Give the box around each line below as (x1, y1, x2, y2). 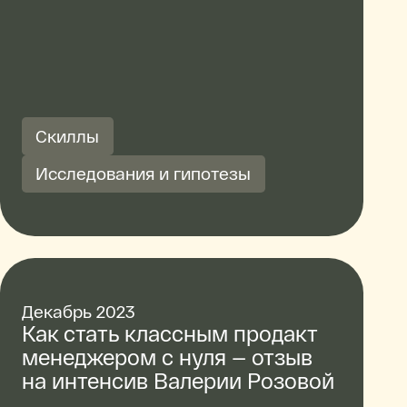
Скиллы (35, 124, 100, 146)
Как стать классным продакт (21, 319, 318, 346)
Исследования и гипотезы (35, 163, 252, 184)
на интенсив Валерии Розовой (21, 366, 334, 393)
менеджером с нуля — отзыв (21, 342, 313, 370)
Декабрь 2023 (21, 300, 134, 322)
